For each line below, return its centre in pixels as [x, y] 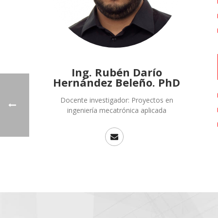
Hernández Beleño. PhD [117, 82]
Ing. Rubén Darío [117, 72]
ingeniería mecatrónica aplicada [117, 110]
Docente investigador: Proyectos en [117, 100]
